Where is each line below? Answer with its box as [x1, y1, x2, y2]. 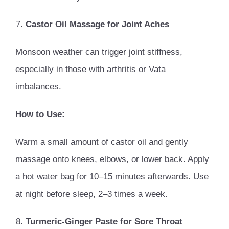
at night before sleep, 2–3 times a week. [15, 189, 168, 199]
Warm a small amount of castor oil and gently [15, 136, 188, 147]
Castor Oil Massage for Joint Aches [26, 19, 169, 29]
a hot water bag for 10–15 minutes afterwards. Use [15, 171, 209, 181]
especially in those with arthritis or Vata [15, 64, 166, 74]
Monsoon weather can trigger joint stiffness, [15, 47, 182, 57]
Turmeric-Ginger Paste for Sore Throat [26, 216, 182, 226]
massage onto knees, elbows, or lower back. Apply [15, 154, 209, 164]
